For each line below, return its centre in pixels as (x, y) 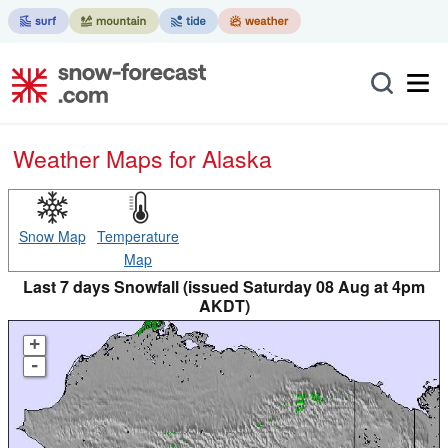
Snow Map (52, 236)
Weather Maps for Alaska (153, 158)
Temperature (138, 236)
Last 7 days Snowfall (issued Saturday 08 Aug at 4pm (224, 286)
